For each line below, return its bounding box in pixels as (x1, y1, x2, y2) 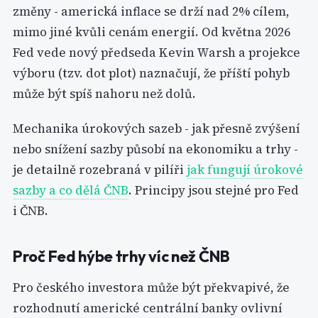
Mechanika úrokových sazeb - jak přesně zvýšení (13, 120, 300, 137)
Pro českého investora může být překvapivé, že (13, 279, 290, 296)
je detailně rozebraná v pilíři (13, 161, 187, 178)
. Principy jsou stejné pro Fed (128, 182, 299, 199)
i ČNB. (13, 202, 48, 219)
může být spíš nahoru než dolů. (13, 85, 196, 102)
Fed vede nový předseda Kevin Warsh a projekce (13, 44, 300, 61)
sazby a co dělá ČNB (13, 182, 128, 199)
